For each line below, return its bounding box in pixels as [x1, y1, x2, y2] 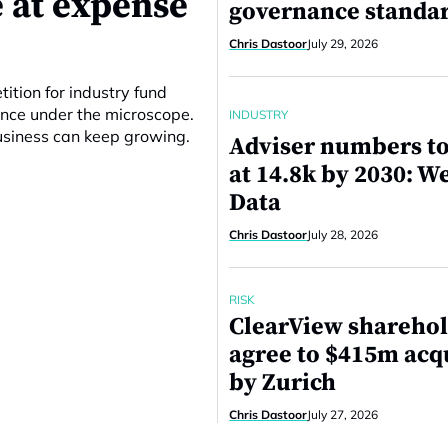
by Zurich [229, 368, 337, 398]
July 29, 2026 [307, 36, 379, 51]
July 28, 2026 [307, 227, 379, 242]
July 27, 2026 [307, 407, 379, 422]
